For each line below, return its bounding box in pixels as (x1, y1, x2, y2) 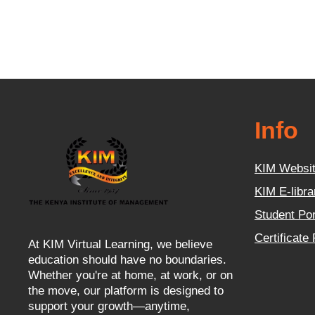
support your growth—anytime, (28, 299, 190, 313)
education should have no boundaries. (28, 252, 226, 266)
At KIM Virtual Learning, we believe (28, 237, 212, 251)
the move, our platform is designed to (28, 283, 224, 297)
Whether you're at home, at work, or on (28, 268, 233, 282)
